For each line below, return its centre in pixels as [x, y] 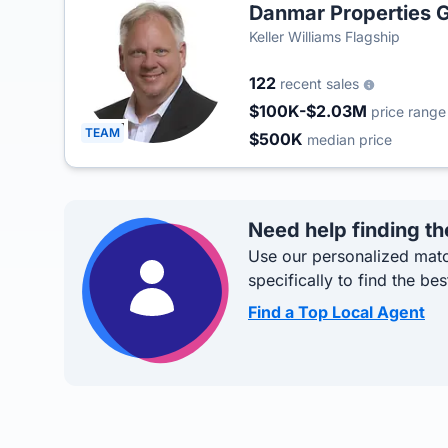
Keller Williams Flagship [324, 36]
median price [349, 139]
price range [408, 111]
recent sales [321, 83]
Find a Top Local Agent [336, 312]
